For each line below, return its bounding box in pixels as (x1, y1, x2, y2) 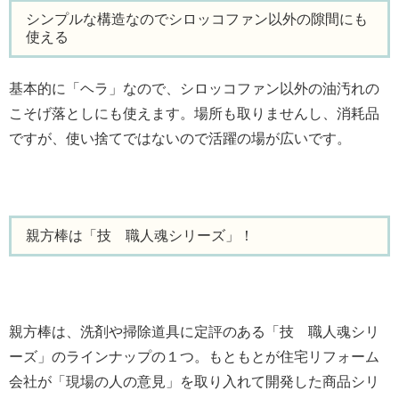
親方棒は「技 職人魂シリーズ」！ (26, 228, 254, 244)
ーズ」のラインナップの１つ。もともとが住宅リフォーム (9, 348, 379, 364)
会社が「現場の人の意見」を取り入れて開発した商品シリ (9, 373, 379, 389)
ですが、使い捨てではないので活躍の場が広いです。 (9, 130, 351, 146)
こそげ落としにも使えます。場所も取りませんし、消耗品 (9, 105, 379, 121)
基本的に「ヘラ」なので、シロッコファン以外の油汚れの (9, 80, 379, 96)
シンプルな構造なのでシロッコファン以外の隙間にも (26, 12, 368, 28)
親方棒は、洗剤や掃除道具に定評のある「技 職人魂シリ (9, 323, 379, 339)
